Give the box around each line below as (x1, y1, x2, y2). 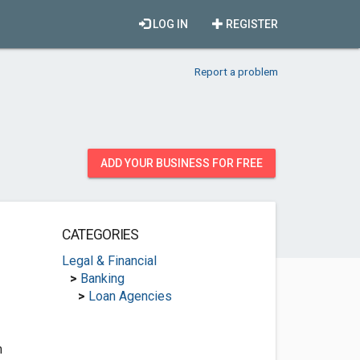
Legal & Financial (61, 253, 157, 268)
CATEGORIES (61, 227, 139, 243)
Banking (80, 271, 125, 286)
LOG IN (150, 18, 188, 31)
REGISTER (223, 18, 278, 31)
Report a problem (194, 65, 278, 78)
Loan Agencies (88, 288, 172, 304)
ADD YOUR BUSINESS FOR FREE (100, 157, 263, 170)
